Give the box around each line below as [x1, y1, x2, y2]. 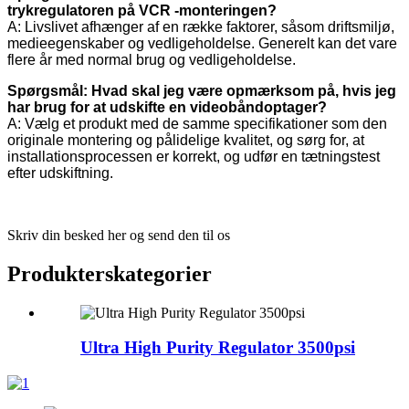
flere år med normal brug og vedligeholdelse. [7, 51, 296, 68]
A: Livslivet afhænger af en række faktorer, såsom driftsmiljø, [7, 18, 394, 35]
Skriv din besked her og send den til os [7, 226, 230, 243]
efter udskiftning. [7, 164, 113, 181]
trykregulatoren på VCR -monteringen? [7, 2, 277, 18]
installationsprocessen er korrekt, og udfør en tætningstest [7, 148, 380, 164]
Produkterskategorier [7, 261, 212, 286]
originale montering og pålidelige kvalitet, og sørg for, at [7, 131, 364, 148]
